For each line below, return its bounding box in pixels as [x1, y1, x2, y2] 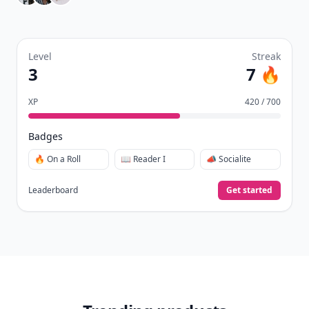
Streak [252, 50, 281, 63]
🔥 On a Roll [34, 153, 81, 165]
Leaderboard [28, 184, 78, 196]
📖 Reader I [120, 153, 166, 165]
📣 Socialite [206, 153, 252, 165]
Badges [28, 130, 63, 143]
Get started [226, 184, 272, 196]
